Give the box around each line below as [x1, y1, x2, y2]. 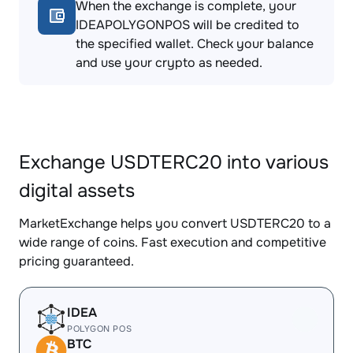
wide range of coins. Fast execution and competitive [19, 234, 326, 251]
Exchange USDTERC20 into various [19, 150, 329, 174]
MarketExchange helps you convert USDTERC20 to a [19, 215, 331, 232]
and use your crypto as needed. [76, 54, 262, 71]
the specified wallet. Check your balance [76, 35, 314, 52]
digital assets [19, 179, 135, 203]
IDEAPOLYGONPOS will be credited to [76, 17, 299, 33]
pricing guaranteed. [19, 253, 134, 269]
